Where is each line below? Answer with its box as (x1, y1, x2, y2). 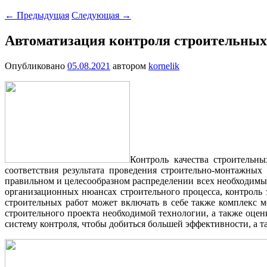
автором (113, 60, 148, 71)
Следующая (72, 10, 122, 20)
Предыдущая (14, 10, 69, 20)
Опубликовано (5, 60, 67, 71)
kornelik (148, 60, 179, 71)
